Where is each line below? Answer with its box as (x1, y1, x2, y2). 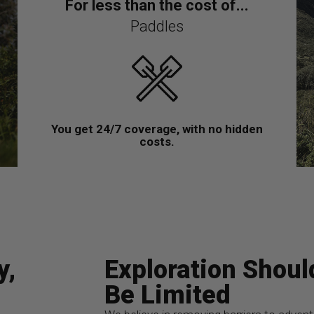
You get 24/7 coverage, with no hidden (50, 122, 263, 137)
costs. (139, 135, 175, 149)
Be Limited (104, 280, 231, 310)
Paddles (130, 18, 184, 36)
